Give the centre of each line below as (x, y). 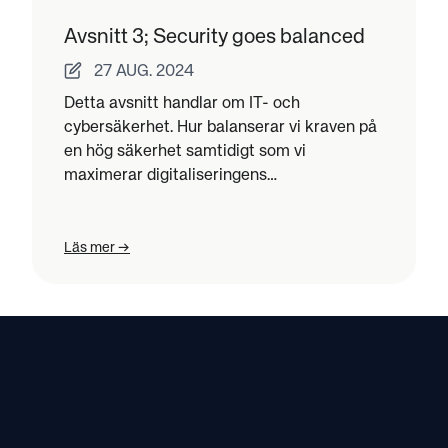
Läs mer (89, 247)
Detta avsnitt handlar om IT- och (182, 103)
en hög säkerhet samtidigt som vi (185, 151)
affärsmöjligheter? (132, 199)
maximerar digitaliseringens (165, 175)
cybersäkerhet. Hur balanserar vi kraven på (220, 127)
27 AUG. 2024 (144, 71)
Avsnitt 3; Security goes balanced (214, 37)
